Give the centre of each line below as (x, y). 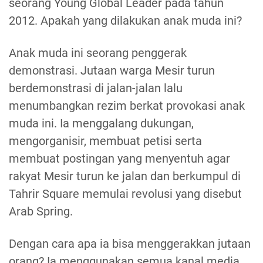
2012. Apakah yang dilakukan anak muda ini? (125, 21)
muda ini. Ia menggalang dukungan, (101, 124)
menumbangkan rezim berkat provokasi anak (127, 106)
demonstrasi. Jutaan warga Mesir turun (112, 71)
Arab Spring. (41, 212)
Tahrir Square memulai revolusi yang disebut (125, 194)
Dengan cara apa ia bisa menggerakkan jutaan (130, 244)
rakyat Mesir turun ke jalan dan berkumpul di (125, 176)
